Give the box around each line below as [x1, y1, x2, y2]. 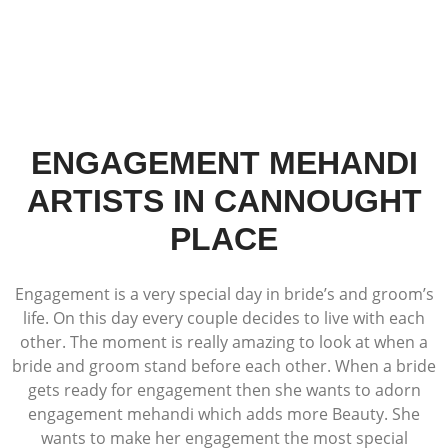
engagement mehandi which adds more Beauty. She [28, 403, 420, 425]
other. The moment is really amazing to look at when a [20, 331, 428, 353]
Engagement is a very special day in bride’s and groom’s [14, 283, 434, 305]
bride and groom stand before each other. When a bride [12, 355, 436, 377]
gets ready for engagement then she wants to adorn [27, 379, 421, 401]
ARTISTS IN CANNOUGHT [26, 183, 422, 219]
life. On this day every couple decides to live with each [23, 307, 425, 329]
